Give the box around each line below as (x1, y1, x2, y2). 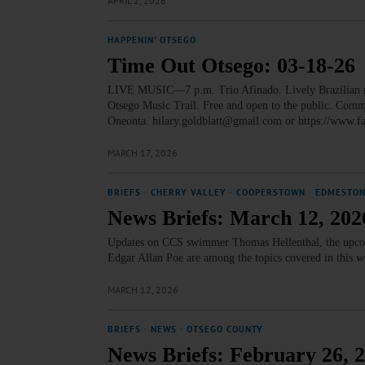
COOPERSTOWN (236, 187, 306, 198)
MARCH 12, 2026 (108, 284, 178, 296)
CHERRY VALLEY (151, 187, 226, 198)
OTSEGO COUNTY (187, 323, 263, 335)
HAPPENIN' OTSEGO (108, 34, 196, 46)
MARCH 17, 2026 (108, 147, 178, 159)
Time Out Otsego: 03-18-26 (108, 54, 355, 77)
